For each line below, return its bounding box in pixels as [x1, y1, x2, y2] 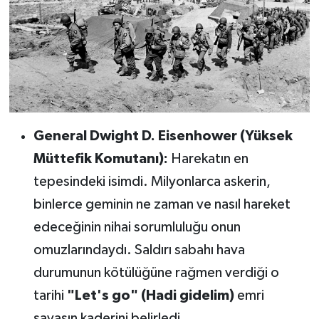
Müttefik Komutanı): [33, 151, 168, 166]
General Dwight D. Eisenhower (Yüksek [33, 128, 293, 143]
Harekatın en [167, 151, 249, 166]
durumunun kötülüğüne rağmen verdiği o [33, 265, 279, 280]
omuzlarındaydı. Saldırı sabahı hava [33, 242, 245, 257]
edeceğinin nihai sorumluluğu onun [33, 219, 241, 234]
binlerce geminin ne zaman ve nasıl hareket [33, 197, 291, 211]
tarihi [33, 288, 67, 303]
